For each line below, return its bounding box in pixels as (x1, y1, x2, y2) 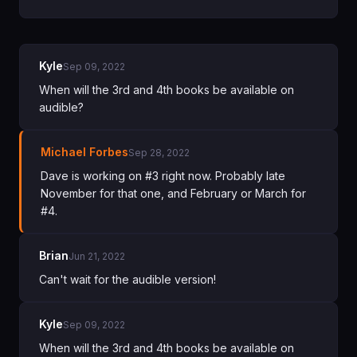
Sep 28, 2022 (128, 146, 190, 159)
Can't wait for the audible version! (39, 273, 216, 286)
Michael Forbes (41, 145, 128, 159)
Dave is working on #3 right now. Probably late (41, 169, 285, 182)
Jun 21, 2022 (69, 249, 125, 262)
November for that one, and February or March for (41, 186, 306, 200)
